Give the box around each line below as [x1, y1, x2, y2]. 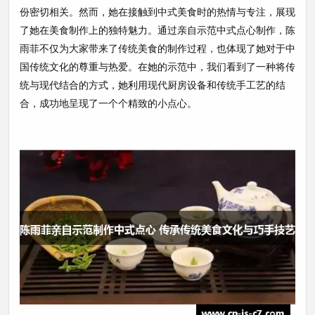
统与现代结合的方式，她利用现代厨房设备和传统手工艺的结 [20, 78, 285, 91]
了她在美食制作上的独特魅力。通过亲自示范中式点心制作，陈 [20, 23, 295, 37]
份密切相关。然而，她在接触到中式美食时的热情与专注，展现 [20, 5, 295, 18]
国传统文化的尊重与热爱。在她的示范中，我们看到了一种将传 [20, 60, 295, 73]
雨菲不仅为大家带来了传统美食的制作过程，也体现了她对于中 [20, 41, 295, 55]
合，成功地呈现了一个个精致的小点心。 [20, 96, 197, 110]
